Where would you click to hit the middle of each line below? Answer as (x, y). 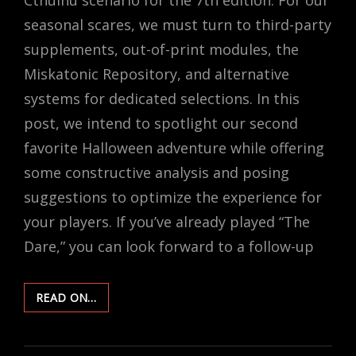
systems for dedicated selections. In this (162, 98)
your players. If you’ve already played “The (167, 221)
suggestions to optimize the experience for (173, 197)
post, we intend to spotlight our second (161, 123)
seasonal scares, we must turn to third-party (178, 24)
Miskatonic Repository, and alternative (157, 74)
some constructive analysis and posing (157, 172)
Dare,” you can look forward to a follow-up (169, 246)
